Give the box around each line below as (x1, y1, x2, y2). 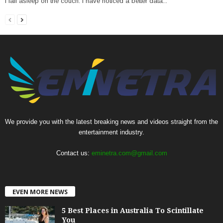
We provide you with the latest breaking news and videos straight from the (5, 118, 218, 126)
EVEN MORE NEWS (12, 188, 68, 196)
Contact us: (56, 149, 92, 157)
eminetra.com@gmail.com (91, 149, 167, 157)
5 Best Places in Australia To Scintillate (62, 206, 204, 215)
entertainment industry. (79, 128, 144, 136)
